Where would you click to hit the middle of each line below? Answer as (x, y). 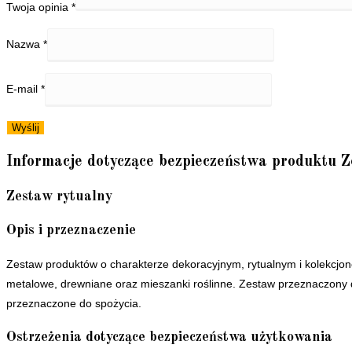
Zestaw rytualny (59, 196)
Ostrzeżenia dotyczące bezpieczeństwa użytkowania (169, 337)
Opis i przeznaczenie (71, 230)
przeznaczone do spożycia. (74, 303)
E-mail (24, 89)
